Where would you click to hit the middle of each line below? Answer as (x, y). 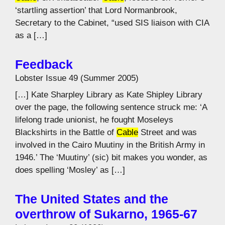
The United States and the (92, 199)
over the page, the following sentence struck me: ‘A (111, 107)
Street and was (167, 133)
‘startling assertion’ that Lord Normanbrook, (96, 10)
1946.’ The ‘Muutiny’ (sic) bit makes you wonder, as (111, 158)
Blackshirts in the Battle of (66, 133)
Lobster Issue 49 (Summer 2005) (77, 78)
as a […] (31, 35)
